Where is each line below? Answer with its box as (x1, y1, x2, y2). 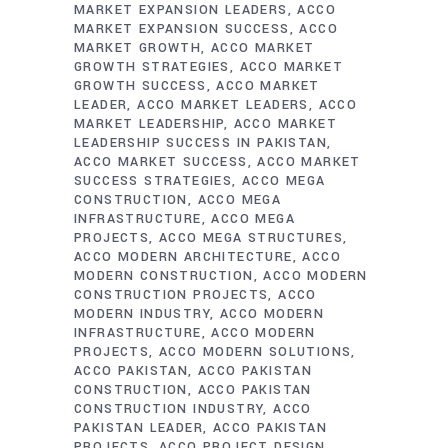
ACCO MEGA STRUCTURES (159, 229, 344, 247)
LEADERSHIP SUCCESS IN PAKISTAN (74, 134, 327, 152)
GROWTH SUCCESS (74, 77, 207, 95)
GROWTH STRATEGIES (74, 58, 230, 76)
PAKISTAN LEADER (74, 419, 204, 437)
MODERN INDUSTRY (74, 305, 210, 323)
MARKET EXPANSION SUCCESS (74, 20, 290, 38)
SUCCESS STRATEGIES (74, 172, 233, 190)
